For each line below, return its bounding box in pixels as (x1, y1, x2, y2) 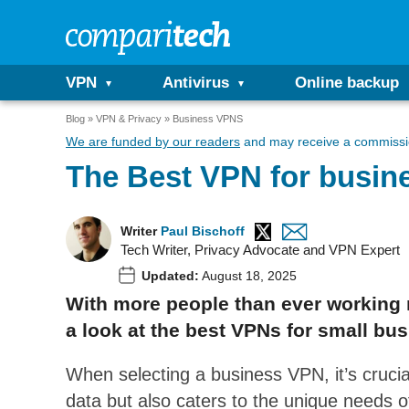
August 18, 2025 (199, 268, 297, 283)
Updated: (142, 268, 199, 283)
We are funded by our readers (66, 134, 240, 149)
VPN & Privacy (96, 113, 162, 124)
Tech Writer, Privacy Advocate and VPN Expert (121, 242, 400, 257)
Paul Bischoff (161, 224, 245, 238)
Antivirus (163, 74, 229, 91)
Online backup (295, 74, 399, 91)
